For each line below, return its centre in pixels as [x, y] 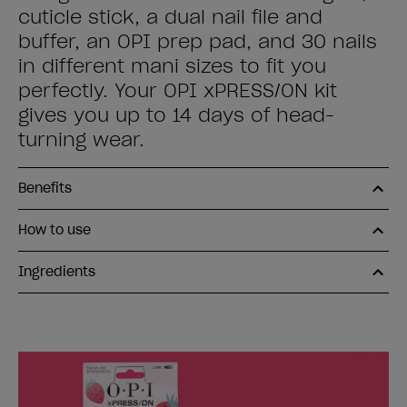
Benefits [45, 188]
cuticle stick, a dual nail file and [170, 17]
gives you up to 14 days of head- [176, 115]
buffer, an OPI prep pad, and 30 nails [198, 42]
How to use [55, 230]
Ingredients [57, 272]
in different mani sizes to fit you [172, 66]
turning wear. [81, 140]
